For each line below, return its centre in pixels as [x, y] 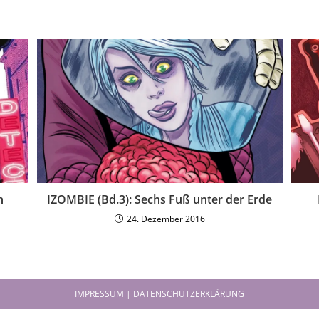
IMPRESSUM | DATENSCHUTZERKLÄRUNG [159, 293]
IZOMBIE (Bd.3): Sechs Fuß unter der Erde [159, 199]
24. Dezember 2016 [166, 219]
